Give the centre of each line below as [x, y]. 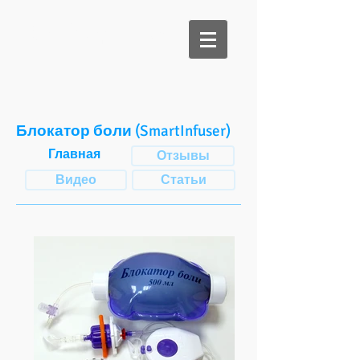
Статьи [184, 180]
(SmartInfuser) [181, 131]
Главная [74, 154]
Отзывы [183, 156]
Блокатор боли [74, 131]
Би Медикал [100, 32]
